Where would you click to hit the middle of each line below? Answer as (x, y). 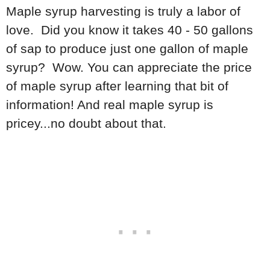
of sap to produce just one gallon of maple (127, 48)
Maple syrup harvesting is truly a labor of (123, 11)
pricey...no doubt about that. (88, 123)
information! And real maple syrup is (110, 104)
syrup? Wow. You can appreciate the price (129, 67)
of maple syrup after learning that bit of (117, 86)
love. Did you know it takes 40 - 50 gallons (130, 30)
